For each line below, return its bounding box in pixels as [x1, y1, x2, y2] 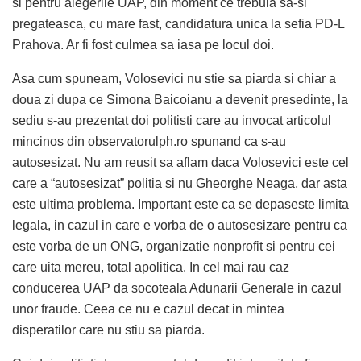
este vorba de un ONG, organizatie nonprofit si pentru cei [12, 239, 335, 253]
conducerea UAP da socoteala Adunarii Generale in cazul [12, 280, 342, 295]
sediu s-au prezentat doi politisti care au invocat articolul [12, 113, 331, 127]
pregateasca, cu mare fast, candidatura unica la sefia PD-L [12, 16, 344, 31]
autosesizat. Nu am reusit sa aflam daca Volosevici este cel [12, 155, 349, 169]
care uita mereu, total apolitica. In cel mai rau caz [12, 259, 289, 274]
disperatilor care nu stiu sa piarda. [12, 322, 205, 337]
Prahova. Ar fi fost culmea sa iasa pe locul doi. [12, 37, 274, 52]
